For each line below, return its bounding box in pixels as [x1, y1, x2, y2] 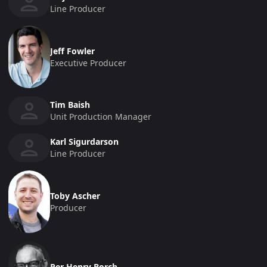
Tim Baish [50, 99, 90, 111]
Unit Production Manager [50, 111, 151, 123]
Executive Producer [50, 57, 126, 69]
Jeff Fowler [50, 45, 95, 57]
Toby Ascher [50, 190, 100, 201]
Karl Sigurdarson [50, 136, 119, 148]
